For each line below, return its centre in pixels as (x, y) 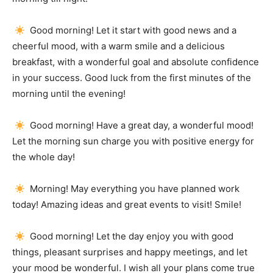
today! (27, 204)
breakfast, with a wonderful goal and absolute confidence (136, 62)
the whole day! (44, 157)
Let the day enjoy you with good (165, 236)
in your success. (48, 78)
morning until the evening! (69, 94)
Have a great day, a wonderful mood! (175, 125)
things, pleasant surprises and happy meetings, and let (130, 252)
